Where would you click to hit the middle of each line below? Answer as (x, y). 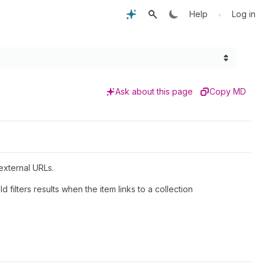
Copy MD (228, 91)
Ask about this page (154, 91)
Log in (244, 14)
